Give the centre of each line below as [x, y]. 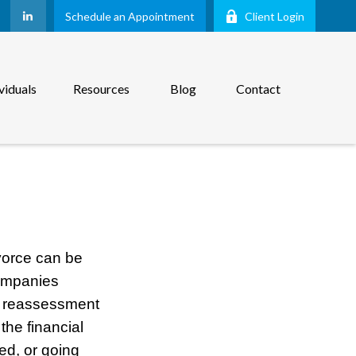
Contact [258, 89]
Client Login [274, 16]
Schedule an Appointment [130, 16]
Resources [101, 89]
